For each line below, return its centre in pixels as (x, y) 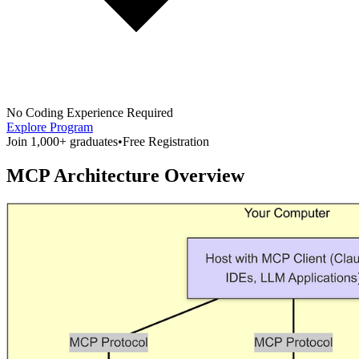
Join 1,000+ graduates (62, 141)
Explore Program (50, 127)
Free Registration (166, 141)
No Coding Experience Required (90, 112)
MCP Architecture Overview (125, 175)
